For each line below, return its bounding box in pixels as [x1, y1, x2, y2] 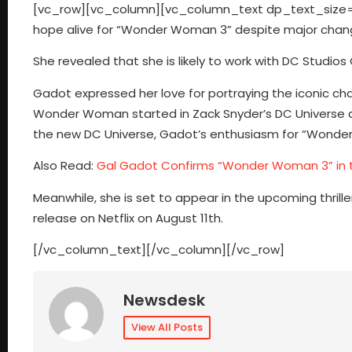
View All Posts [131, 320, 203, 335]
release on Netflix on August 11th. [33, 209, 223, 226]
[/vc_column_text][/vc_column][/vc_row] [33, 240, 284, 258]
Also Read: [33, 157, 97, 174]
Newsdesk [123, 289, 205, 312]
